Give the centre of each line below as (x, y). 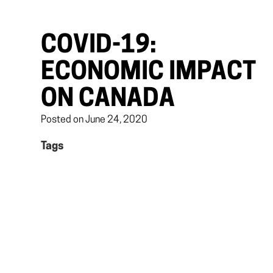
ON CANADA (108, 100)
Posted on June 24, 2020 (94, 120)
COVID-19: (99, 46)
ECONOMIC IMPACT (148, 73)
